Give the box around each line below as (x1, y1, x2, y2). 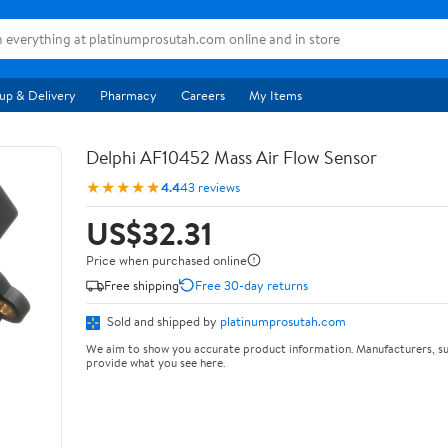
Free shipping (104, 275, 179, 294)
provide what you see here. (86, 353, 225, 371)
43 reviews (180, 177, 240, 196)
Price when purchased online (86, 251, 247, 269)
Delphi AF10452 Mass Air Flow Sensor (86, 145, 377, 170)
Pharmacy (100, 86, 157, 104)
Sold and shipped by (104, 312, 220, 330)
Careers (181, 86, 225, 104)
